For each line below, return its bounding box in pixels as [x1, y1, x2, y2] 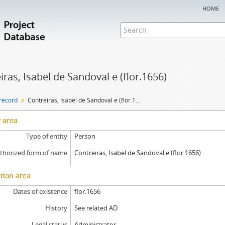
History [45, 203, 67, 212]
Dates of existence [13, 187, 67, 196]
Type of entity [26, 132, 67, 141]
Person [74, 132, 96, 141]
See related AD [74, 203, 118, 212]
